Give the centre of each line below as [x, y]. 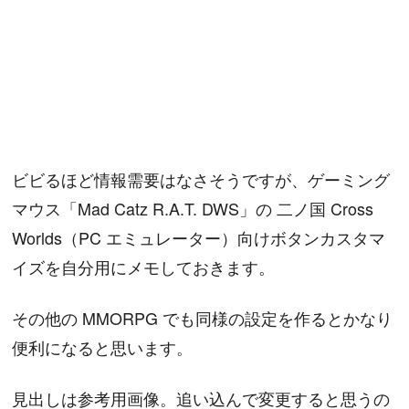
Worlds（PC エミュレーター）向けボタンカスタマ [199, 237]
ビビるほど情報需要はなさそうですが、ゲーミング [201, 178]
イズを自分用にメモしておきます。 [144, 266]
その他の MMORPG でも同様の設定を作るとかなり [203, 318]
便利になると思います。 [103, 347]
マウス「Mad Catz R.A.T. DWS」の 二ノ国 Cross [193, 208]
